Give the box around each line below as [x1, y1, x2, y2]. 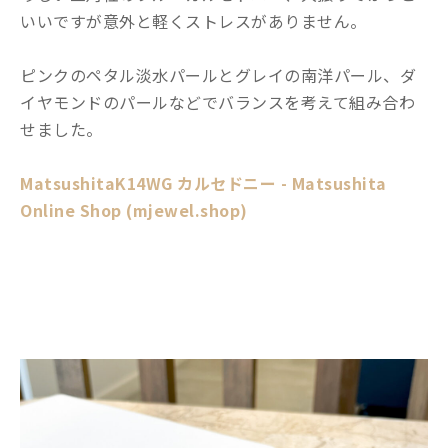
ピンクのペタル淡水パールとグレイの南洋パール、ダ [20, 62, 416, 87]
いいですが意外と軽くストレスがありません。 [20, 8, 367, 33]
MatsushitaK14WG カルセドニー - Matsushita [20, 170, 387, 195]
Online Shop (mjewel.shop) [20, 197, 248, 222]
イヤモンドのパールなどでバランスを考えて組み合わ [20, 89, 415, 114]
